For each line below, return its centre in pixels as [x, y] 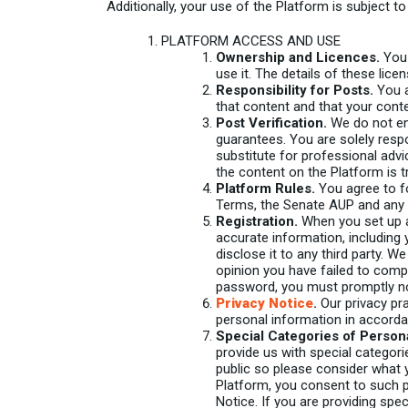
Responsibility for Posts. [295, 90]
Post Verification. [271, 123]
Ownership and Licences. [298, 57]
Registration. [257, 221]
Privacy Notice [265, 303]
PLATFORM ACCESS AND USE [251, 41]
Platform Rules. [265, 189]
